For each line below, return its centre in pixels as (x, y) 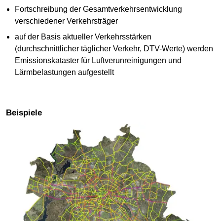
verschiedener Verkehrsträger (66, 21)
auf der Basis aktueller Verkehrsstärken (83, 37)
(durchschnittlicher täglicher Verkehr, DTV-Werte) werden (114, 49)
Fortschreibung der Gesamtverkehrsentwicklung (98, 9)
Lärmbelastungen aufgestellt (64, 73)
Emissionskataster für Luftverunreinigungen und (98, 61)
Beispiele (27, 113)
